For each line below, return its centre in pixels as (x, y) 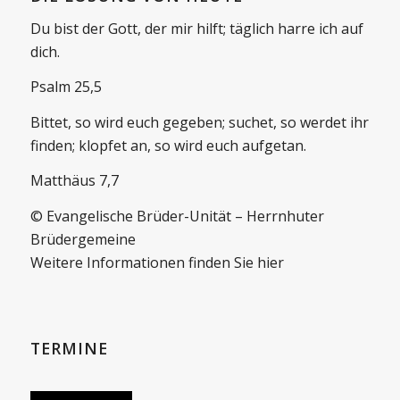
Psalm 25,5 (66, 87)
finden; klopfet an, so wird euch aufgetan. (168, 145)
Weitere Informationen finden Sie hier (157, 262)
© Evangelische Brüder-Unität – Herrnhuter (177, 216)
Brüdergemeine (83, 239)
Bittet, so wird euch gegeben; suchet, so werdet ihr (199, 122)
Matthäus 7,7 (74, 181)
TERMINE (69, 348)
